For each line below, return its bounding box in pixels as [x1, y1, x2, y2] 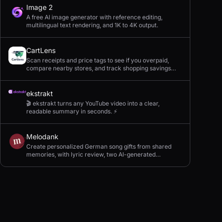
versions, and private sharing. [26, 159, 109, 166]
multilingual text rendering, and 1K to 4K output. [26, 21, 158, 29]
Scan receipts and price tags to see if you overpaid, [26, 56, 169, 64]
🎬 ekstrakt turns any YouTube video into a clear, [26, 100, 160, 107]
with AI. [26, 72, 47, 80]
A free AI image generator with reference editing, [26, 13, 163, 21]
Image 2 [26, 3, 53, 11]
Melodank [26, 132, 58, 141]
